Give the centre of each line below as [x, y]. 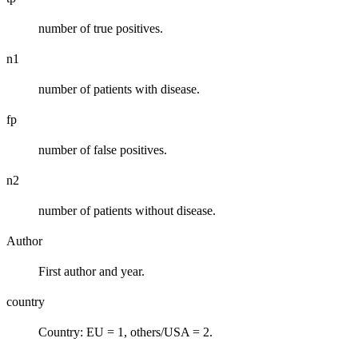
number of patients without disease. [127, 210]
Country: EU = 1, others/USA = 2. [125, 332]
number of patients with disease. [119, 89]
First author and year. [91, 271]
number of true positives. [101, 28]
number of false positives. [103, 149]
